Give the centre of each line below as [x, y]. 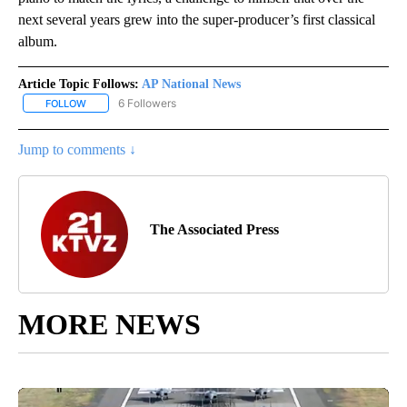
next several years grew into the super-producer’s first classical [197, 19]
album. [38, 41]
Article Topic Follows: [79, 84]
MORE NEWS [109, 324]
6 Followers [147, 103]
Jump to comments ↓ [77, 149]
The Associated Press [214, 229]
